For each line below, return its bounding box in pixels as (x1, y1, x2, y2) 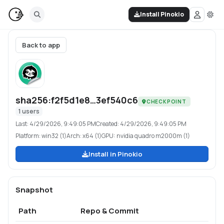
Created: (96, 119, 120, 128)
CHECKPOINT (146, 98, 186, 105)
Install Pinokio (140, 10, 184, 18)
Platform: (15, 131, 41, 140)
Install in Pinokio (88, 149, 142, 158)
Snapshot (15, 184, 53, 195)
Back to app (22, 40, 60, 49)
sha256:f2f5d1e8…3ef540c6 (15, 94, 138, 106)
